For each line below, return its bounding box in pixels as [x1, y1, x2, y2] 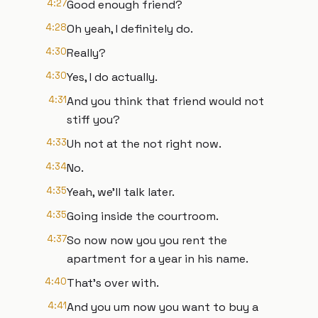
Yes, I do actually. [67, 70, 158, 84]
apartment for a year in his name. [67, 251, 248, 266]
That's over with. [67, 275, 159, 290]
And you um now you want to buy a [67, 300, 258, 314]
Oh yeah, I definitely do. [67, 21, 193, 36]
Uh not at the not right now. [67, 136, 221, 151]
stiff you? [67, 112, 120, 127]
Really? [67, 45, 106, 60]
